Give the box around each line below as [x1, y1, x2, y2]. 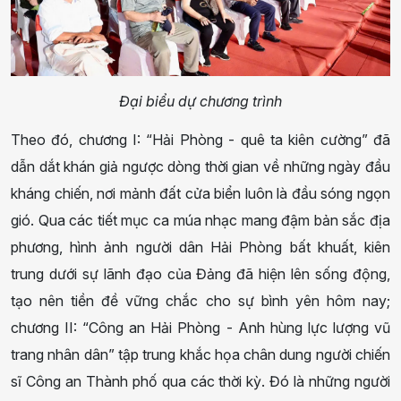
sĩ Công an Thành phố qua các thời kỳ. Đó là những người [11, 371, 390, 390]
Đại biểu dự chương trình [119, 91, 282, 110]
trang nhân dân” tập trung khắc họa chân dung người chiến [11, 345, 390, 363]
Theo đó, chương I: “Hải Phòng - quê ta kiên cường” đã [11, 130, 390, 149]
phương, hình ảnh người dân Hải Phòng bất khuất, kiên [11, 237, 390, 256]
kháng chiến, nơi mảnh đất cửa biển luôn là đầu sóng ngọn [11, 183, 390, 202]
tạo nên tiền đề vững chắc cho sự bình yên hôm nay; [11, 291, 390, 310]
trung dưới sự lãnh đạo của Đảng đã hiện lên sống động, [11, 264, 390, 283]
